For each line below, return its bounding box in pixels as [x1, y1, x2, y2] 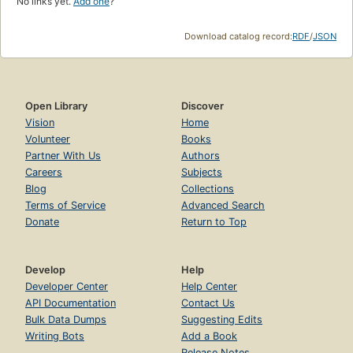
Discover [181, 99, 224, 112]
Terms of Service [25, 199, 106, 211]
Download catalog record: [184, 30, 292, 42]
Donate [25, 215, 59, 228]
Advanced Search [181, 199, 265, 211]
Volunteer [25, 132, 70, 145]
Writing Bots [25, 329, 84, 342]
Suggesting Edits [181, 313, 262, 325]
